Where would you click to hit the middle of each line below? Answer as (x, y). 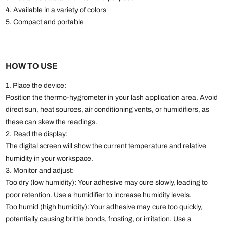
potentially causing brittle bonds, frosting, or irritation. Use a (98, 219)
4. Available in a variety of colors (56, 10)
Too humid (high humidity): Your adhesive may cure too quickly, (104, 207)
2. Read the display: (36, 134)
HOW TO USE (31, 66)
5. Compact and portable (44, 22)
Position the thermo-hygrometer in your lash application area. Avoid (111, 98)
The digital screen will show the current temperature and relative (106, 146)
